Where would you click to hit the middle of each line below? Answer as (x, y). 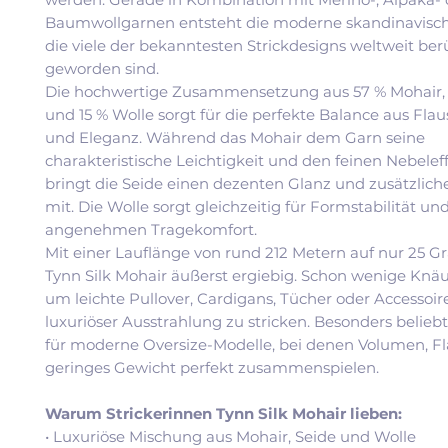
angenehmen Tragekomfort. (151, 229)
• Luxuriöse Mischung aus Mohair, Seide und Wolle (230, 436)
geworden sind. (102, 68)
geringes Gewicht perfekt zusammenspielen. (212, 367)
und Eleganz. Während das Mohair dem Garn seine (235, 137)
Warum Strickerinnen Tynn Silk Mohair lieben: (223, 413)
